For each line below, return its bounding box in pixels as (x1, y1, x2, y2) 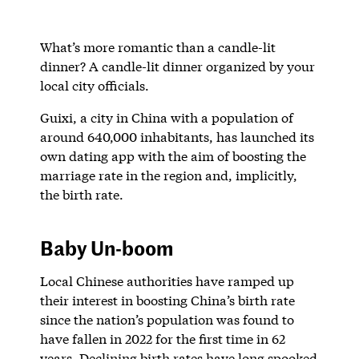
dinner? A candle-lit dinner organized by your (39, 57, 315, 75)
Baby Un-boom (39, 233, 173, 261)
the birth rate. (39, 185, 123, 203)
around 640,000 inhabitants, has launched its (39, 127, 314, 145)
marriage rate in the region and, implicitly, (39, 166, 297, 184)
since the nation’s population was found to (39, 310, 294, 328)
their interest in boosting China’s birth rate (39, 291, 295, 309)
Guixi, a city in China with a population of (39, 108, 293, 126)
